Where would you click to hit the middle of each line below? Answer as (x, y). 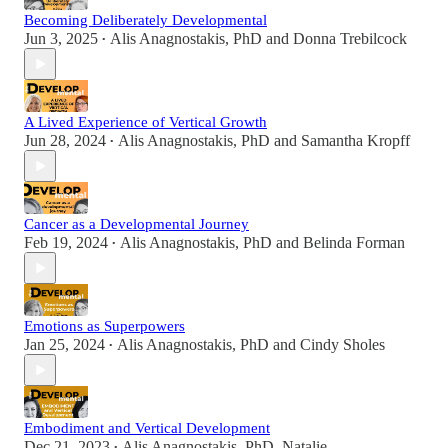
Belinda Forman (354, 243)
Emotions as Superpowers (104, 326)
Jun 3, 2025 (61, 39)
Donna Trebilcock (350, 39)
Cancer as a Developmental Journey (136, 224)
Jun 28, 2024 (65, 141)
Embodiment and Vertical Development (147, 428)
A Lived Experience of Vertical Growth (145, 122)
